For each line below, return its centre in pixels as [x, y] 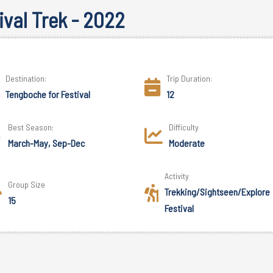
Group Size [26, 184]
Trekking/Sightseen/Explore [218, 192]
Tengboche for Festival [48, 94]
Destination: [26, 78]
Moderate [187, 143]
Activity [177, 176]
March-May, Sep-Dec [46, 143]
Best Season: [30, 127]
